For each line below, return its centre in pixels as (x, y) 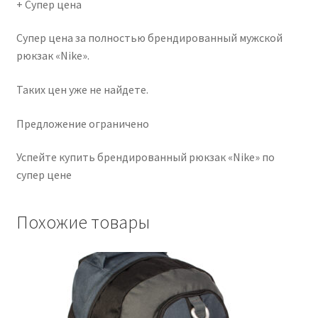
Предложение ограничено (82, 123)
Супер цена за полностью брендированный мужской (149, 38)
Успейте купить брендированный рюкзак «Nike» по (145, 157)
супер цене (44, 175)
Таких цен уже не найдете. (82, 90)
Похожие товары (83, 222)
